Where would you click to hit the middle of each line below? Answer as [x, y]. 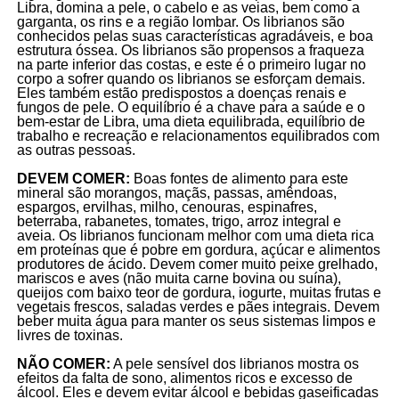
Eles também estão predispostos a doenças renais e [181, 93]
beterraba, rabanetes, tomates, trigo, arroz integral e [179, 221]
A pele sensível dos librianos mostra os [234, 363]
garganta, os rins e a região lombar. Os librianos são [180, 21]
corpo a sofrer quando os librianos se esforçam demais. [191, 78]
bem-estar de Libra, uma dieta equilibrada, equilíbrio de [191, 121]
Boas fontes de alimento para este [240, 178]
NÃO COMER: [63, 363]
